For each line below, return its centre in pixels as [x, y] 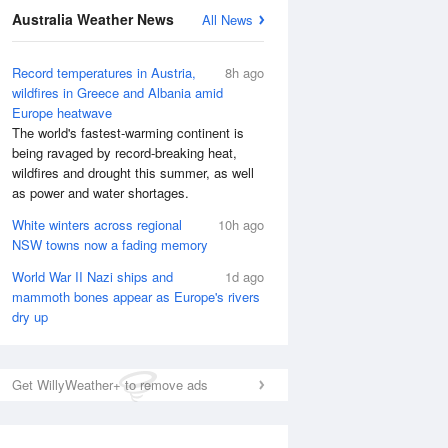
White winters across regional [97, 224]
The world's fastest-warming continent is [128, 132]
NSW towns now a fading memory [110, 244]
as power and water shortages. [100, 192]
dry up [30, 316]
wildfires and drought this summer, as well [133, 172]
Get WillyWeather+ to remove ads [110, 384]
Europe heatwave [62, 112]
